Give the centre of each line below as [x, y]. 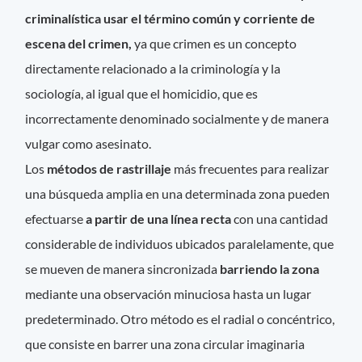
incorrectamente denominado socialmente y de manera [177, 119]
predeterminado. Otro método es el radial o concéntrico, [180, 319]
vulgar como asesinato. [88, 144]
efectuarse [55, 219]
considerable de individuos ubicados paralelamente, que [180, 244]
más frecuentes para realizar [252, 169]
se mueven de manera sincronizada [123, 269]
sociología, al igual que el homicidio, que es [142, 94]
